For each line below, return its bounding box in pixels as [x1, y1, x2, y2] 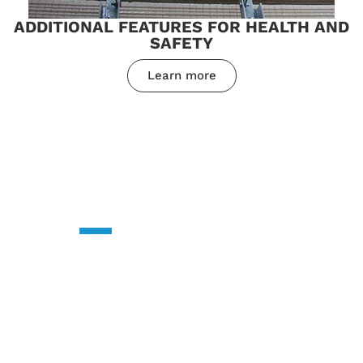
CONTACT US [79, 177, 284, 216]
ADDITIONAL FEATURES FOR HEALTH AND [14, 16, 349, 36]
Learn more [147, 67, 216, 83]
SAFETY [150, 32, 213, 53]
